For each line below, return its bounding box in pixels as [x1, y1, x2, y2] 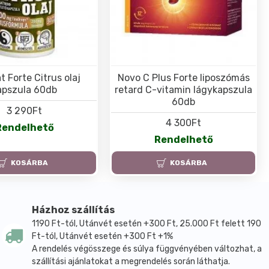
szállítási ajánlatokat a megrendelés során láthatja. [32, 256, 231, 267]
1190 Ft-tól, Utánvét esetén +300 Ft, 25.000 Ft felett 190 [32, 219, 262, 229]
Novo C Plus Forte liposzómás [117, 71, 250, 83]
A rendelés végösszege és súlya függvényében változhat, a [32, 244, 262, 255]
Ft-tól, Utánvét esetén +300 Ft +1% [32, 231, 174, 242]
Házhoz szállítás [32, 204, 115, 216]
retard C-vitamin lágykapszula [115, 83, 253, 95]
